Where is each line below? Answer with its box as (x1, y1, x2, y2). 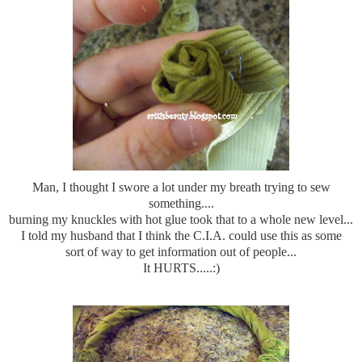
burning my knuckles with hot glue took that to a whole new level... (9, 212, 353, 226)
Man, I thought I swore (32, 179, 153, 194)
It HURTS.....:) (142, 260, 220, 275)
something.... (148, 196, 214, 210)
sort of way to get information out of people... (65, 244, 297, 259)
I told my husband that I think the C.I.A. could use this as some (20, 228, 342, 242)
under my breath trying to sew (174, 179, 330, 194)
